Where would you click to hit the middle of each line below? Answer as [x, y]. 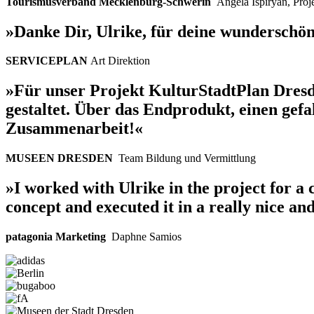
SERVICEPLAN [48, 61]
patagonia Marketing [59, 237]
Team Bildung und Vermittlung [187, 158]
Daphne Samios [146, 237]
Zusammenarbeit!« [74, 129]
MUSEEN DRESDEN [62, 158]
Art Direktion [120, 61]
